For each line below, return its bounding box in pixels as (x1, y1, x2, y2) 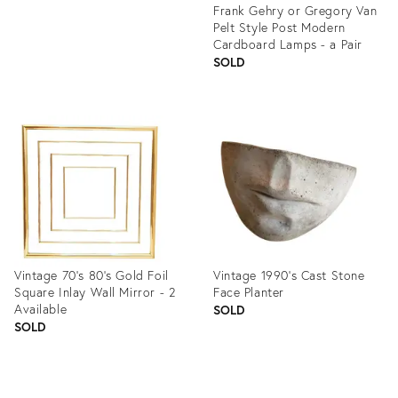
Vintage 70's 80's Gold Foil (14, 267, 169, 283)
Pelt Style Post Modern (213, 19, 346, 36)
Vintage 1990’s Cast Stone (213, 267, 365, 283)
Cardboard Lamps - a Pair (213, 36, 362, 52)
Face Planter (213, 283, 284, 300)
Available (14, 300, 68, 317)
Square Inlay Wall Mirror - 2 (14, 283, 176, 300)
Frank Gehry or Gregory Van (213, 2, 378, 19)
